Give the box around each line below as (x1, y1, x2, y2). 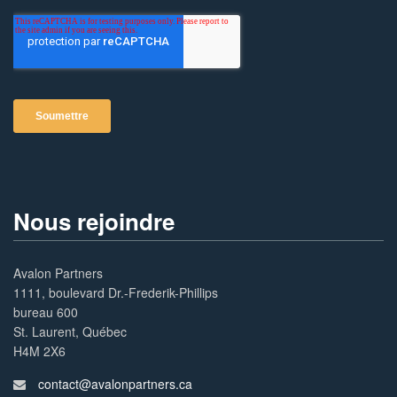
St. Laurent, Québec (13, 322, 128, 340)
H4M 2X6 (13, 341, 66, 360)
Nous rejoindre (13, 204, 175, 237)
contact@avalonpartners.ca (38, 374, 193, 393)
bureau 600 (13, 302, 79, 321)
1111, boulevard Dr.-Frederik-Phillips (13, 283, 219, 301)
